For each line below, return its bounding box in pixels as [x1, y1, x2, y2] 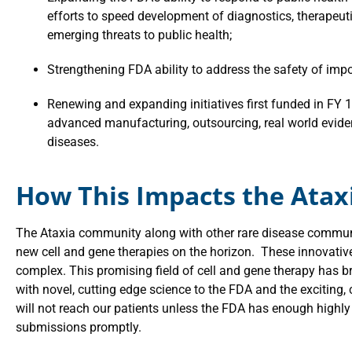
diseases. [47, 134, 102, 149]
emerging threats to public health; [47, 27, 232, 42]
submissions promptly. [16, 320, 141, 335]
